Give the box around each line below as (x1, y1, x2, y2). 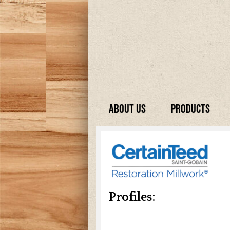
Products (171, 101, 210, 116)
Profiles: (109, 190, 155, 204)
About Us (108, 101, 146, 116)
